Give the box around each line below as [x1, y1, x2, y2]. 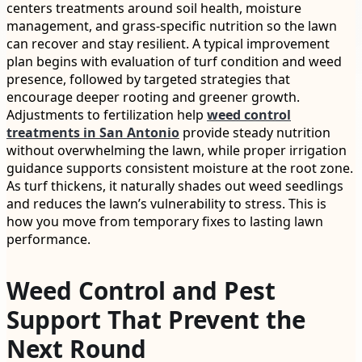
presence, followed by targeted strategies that [6, 70, 290, 89]
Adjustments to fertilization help [6, 106, 207, 124]
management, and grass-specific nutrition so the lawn [6, 17, 337, 36]
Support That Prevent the [6, 303, 305, 337]
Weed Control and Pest [6, 274, 276, 308]
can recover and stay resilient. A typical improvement [6, 35, 330, 53]
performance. [6, 230, 90, 249]
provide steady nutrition [179, 124, 330, 142]
